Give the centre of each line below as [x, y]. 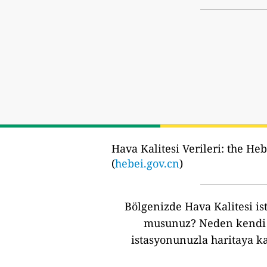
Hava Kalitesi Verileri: [168, 149]
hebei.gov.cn [147, 164]
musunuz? [170, 223]
